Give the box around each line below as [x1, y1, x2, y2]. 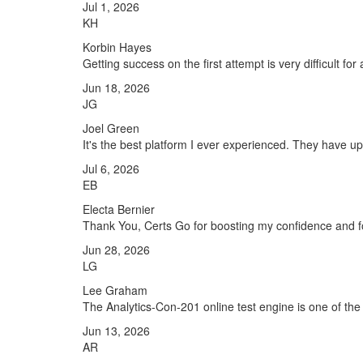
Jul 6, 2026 [83, 160, 139, 177]
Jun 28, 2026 [83, 241, 150, 258]
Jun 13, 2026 [83, 322, 150, 339]
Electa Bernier [83, 201, 155, 217]
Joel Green [83, 120, 139, 136]
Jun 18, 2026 [83, 79, 150, 96]
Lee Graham [83, 282, 147, 298]
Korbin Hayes [83, 39, 152, 55]
